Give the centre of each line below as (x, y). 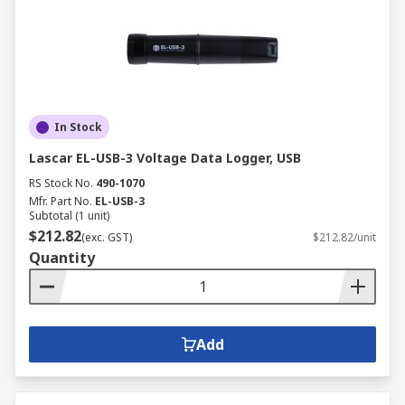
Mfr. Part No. (61, 201)
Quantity (62, 258)
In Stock (78, 127)
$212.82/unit (344, 237)
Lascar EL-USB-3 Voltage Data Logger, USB (165, 158)
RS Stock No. (61, 183)
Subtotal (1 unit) (69, 216)
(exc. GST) (107, 237)
